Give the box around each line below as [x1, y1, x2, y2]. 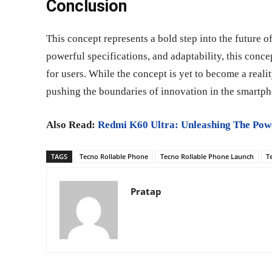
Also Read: [46, 118, 98, 131]
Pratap [131, 185, 161, 197]
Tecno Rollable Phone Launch [160, 151, 254, 161]
